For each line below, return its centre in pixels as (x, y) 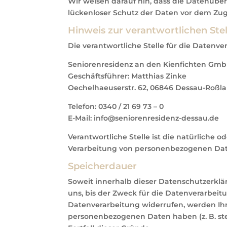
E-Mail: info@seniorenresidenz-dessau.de (144, 118)
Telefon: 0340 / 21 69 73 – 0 (116, 106)
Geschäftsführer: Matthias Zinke (127, 76)
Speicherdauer (103, 166)
